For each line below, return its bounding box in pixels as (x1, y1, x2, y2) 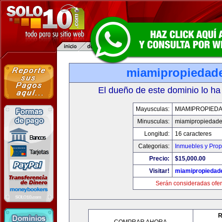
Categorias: (138, 143, 169, 150)
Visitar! (149, 167, 169, 174)
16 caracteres (174, 130, 212, 137)
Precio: (149, 155, 169, 162)
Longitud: (144, 130, 169, 137)
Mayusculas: (135, 106, 169, 112)
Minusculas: (137, 118, 169, 125)
